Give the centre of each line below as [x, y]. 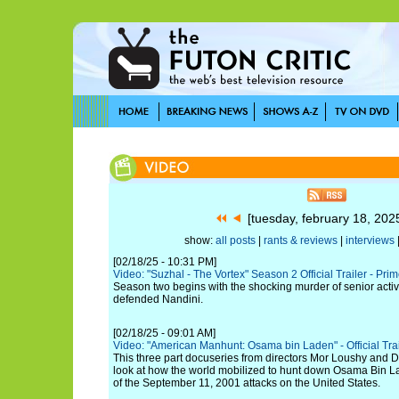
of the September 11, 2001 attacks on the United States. [247, 383]
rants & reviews [300, 240]
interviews [370, 240]
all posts [235, 240]
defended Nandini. [158, 299]
